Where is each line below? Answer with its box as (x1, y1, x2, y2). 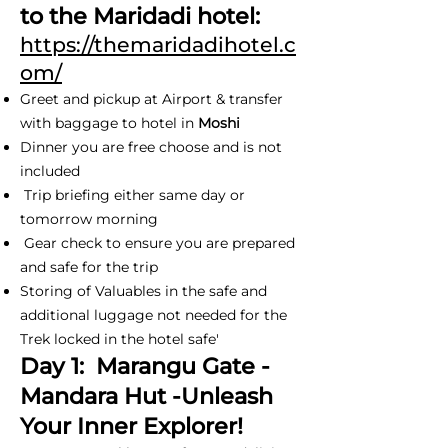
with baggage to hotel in (20, 113, 198, 132)
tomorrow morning (20, 209, 158, 228)
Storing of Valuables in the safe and (20, 281, 267, 300)
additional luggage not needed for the (20, 305, 287, 324)
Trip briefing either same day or (20, 185, 245, 204)
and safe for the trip (20, 257, 158, 276)
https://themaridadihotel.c (20, 31, 296, 57)
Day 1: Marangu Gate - (20, 351, 270, 380)
